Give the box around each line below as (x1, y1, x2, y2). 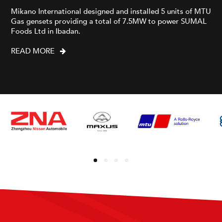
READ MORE (11, 46, 55, 56)
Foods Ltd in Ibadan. (11, 26, 80, 36)
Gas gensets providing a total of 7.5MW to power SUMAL (11, 16, 207, 26)
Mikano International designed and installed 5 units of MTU (11, 6, 211, 16)
